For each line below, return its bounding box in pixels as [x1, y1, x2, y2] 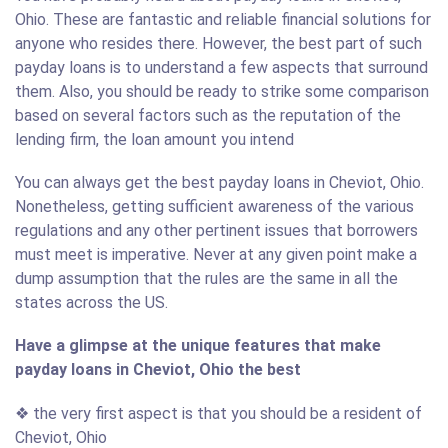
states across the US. [15, 293, 168, 313]
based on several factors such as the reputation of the [15, 106, 401, 125]
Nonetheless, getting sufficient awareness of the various [15, 197, 414, 217]
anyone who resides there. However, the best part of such [15, 34, 422, 53]
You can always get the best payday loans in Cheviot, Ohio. [15, 173, 424, 193]
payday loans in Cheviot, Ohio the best [15, 360, 301, 380]
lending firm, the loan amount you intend [15, 130, 294, 149]
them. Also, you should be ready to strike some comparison [15, 82, 429, 101]
